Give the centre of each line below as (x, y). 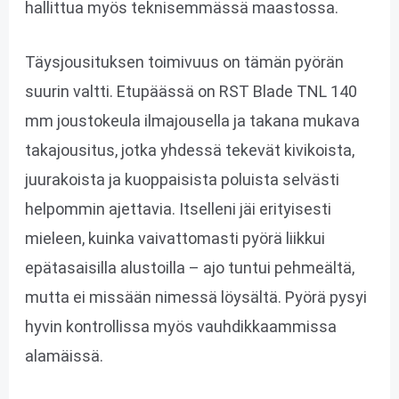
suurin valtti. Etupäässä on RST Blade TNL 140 (191, 92)
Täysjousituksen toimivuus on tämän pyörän (184, 62)
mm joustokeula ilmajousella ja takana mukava (192, 121)
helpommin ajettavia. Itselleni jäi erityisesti (178, 209)
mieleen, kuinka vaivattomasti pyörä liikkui (175, 239)
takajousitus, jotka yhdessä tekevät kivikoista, (189, 151)
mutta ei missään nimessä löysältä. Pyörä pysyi (195, 297)
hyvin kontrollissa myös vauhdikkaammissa (180, 327)
